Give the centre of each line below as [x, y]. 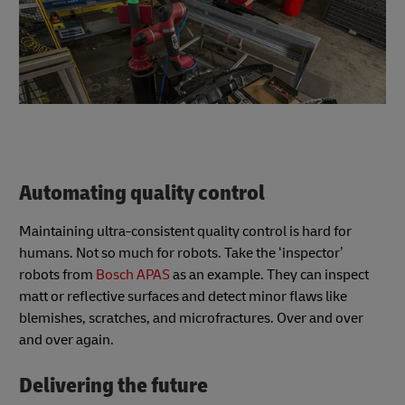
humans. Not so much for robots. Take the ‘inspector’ [181, 253]
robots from [57, 274]
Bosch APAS [133, 274]
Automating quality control [146, 193]
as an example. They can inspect [269, 274]
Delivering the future [113, 385]
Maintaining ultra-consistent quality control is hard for [185, 231]
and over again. [66, 339]
